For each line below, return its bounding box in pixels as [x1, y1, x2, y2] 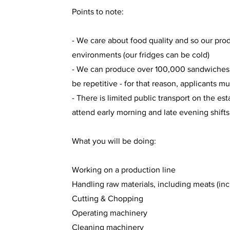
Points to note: [72, 7, 124, 16]
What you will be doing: [72, 137, 156, 145]
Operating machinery [72, 208, 147, 217]
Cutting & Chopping [72, 194, 143, 203]
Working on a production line [72, 165, 176, 174]
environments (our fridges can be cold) [72, 50, 209, 59]
